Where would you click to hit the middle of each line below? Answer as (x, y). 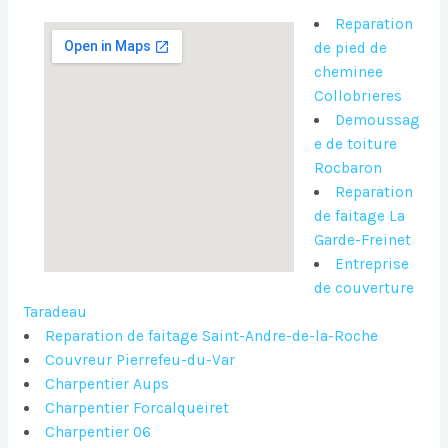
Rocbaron (347, 168)
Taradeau (55, 312)
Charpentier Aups (107, 384)
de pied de (350, 48)
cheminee (348, 72)
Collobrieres (357, 96)
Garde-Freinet (362, 240)
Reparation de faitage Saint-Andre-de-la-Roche (212, 336)
